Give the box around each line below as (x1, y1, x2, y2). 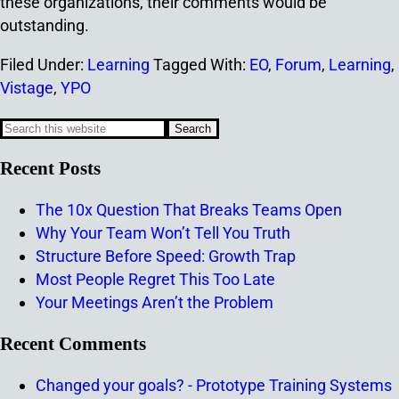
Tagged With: (153, 54, 249, 74)
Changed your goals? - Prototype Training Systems (36, 375, 392, 395)
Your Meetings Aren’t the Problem (36, 292, 273, 312)
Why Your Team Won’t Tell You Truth (36, 223, 290, 242)
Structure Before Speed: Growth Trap (36, 246, 296, 265)
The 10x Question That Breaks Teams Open (36, 199, 342, 219)
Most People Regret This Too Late (36, 269, 275, 289)
